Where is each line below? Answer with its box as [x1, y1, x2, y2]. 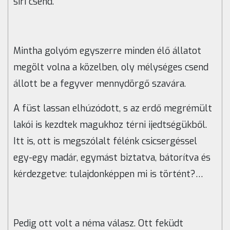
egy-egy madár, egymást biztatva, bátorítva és [13, 151, 210, 164]
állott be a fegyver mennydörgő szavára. [13, 78, 186, 90]
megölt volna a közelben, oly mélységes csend [13, 61, 208, 74]
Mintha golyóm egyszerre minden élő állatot [13, 45, 201, 57]
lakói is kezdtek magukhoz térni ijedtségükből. [13, 119, 207, 131]
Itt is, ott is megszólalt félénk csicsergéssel [13, 135, 197, 148]
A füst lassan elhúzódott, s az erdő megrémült [13, 102, 212, 115]
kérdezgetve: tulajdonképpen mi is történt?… [13, 168, 203, 181]
